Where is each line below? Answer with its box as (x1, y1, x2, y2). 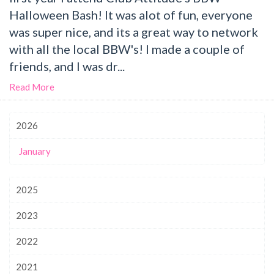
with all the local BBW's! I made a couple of (9, 41, 245, 56)
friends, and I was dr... (9, 58, 125, 73)
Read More (9, 81, 54, 92)
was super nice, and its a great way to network (9, 24, 258, 39)
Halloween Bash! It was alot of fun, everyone (9, 7, 253, 22)
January (19, 146, 51, 157)
